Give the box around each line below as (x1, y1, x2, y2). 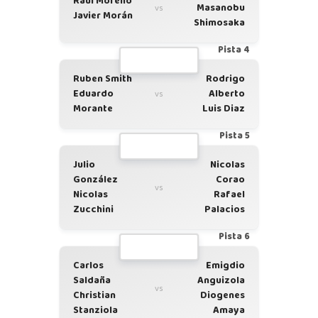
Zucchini (73, 202, 114, 217)
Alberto (209, 86, 245, 102)
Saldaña (73, 273, 111, 288)
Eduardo (73, 86, 114, 102)
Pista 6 (219, 229, 250, 244)
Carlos (73, 258, 104, 273)
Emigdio (206, 258, 245, 273)
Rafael (214, 187, 245, 202)
